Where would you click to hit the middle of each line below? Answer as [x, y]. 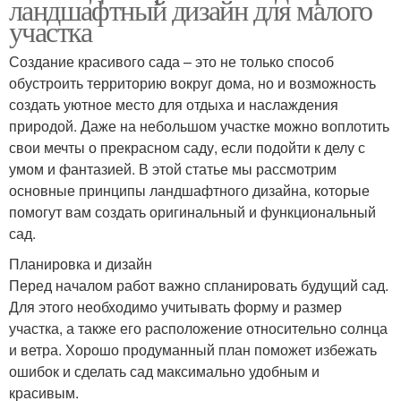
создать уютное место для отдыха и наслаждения [174, 105]
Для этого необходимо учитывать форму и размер [175, 307]
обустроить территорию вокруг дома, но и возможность [192, 83]
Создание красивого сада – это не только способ [171, 62]
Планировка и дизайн [81, 264]
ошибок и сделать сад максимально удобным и [164, 371]
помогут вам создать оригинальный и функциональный [192, 212]
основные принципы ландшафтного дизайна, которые [189, 191]
